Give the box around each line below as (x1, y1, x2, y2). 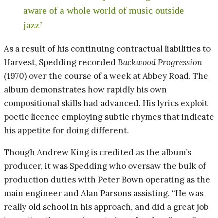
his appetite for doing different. (4, 125, 129, 136)
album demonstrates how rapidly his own (4, 84, 167, 95)
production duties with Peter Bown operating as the (4, 174, 210, 185)
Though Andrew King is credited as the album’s (4, 146, 191, 158)
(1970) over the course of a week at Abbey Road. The (4, 70, 208, 81)
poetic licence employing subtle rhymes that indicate (4, 111, 214, 122)
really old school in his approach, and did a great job (4, 201, 209, 212)
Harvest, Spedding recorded (4, 56, 118, 68)
